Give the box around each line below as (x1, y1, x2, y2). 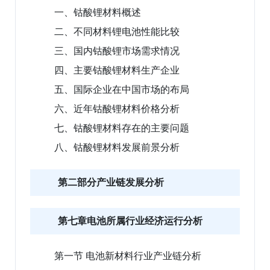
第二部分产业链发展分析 (58, 177, 164, 187)
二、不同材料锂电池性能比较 (54, 26, 180, 37)
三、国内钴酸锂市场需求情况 (54, 45, 180, 56)
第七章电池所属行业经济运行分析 (58, 215, 202, 226)
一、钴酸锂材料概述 (54, 7, 141, 17)
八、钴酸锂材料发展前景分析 (54, 142, 180, 152)
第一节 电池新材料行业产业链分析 (54, 250, 201, 261)
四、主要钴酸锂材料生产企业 (54, 64, 180, 75)
